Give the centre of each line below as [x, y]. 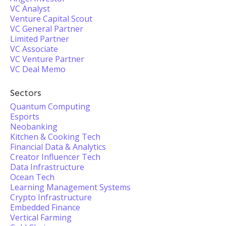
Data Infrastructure [47, 167]
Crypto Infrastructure [51, 197]
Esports [25, 117]
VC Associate [34, 49]
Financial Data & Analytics [58, 147]
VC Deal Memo [38, 69]
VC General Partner [47, 29]
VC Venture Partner [47, 59]
